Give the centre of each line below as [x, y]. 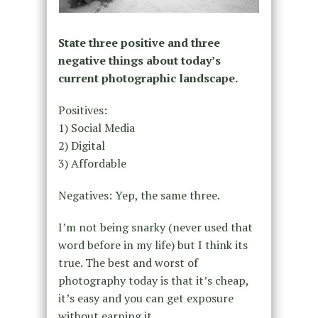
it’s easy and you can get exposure [146, 298]
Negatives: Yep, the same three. [139, 195]
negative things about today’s [139, 60]
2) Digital [81, 145]
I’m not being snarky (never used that [155, 227]
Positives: [82, 110]
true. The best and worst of [128, 262]
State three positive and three [139, 42]
